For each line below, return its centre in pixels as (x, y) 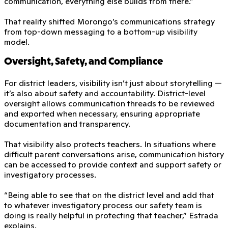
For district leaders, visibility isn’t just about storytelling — (113, 83)
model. (17, 41)
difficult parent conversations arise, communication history (114, 154)
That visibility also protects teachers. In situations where (110, 144)
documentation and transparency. (67, 123)
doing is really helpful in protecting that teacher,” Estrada (111, 215)
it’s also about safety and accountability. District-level (105, 93)
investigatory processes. (50, 174)
